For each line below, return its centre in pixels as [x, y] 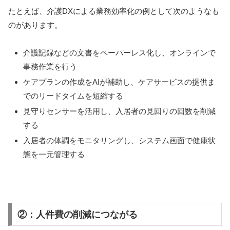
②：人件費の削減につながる [77, 214]
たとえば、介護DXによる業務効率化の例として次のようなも [114, 11]
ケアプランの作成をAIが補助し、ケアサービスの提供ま [119, 82]
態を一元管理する [54, 154]
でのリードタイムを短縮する [73, 95]
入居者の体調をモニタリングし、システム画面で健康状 [119, 140]
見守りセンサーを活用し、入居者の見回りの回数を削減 [119, 111]
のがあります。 [35, 25]
